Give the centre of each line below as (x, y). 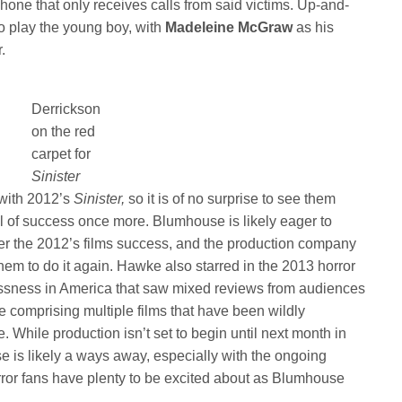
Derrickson (66, 109)
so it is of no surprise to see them (232, 198)
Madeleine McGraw (231, 27)
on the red (63, 131)
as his (315, 27)
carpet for (61, 153)
